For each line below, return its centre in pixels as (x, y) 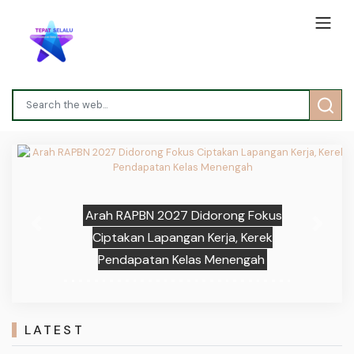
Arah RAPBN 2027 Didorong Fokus (179, 215)
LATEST (54, 330)
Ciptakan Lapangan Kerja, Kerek (177, 237)
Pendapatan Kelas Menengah (176, 259)
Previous (57, 231)
